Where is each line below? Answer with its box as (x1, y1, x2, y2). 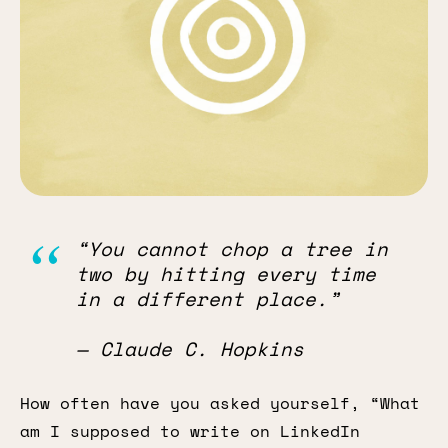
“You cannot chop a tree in (76, 234, 388, 263)
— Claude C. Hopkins (76, 334, 304, 363)
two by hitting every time (76, 259, 376, 288)
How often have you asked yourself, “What (20, 391, 420, 415)
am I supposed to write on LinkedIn (20, 419, 360, 443)
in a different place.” (76, 284, 340, 313)
